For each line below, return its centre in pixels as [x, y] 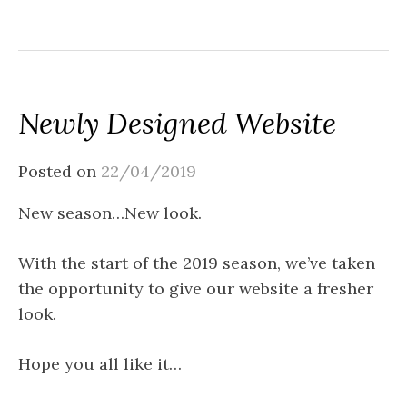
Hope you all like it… [100, 364]
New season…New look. [110, 213]
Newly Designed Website [177, 124]
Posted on [60, 172]
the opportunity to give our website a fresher [196, 289]
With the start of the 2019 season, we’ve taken [197, 263]
